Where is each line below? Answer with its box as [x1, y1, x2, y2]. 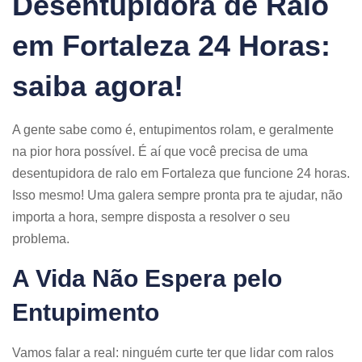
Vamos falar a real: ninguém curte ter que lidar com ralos [12, 345, 334, 360]
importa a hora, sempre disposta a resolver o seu [12, 209, 290, 224]
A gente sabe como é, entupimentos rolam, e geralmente [12, 122, 334, 137]
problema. [12, 231, 69, 246]
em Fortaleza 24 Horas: [12, 28, 330, 62]
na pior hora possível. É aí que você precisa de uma [12, 144, 308, 158]
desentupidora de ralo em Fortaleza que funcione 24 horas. [12, 166, 350, 180]
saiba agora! [12, 69, 183, 103]
